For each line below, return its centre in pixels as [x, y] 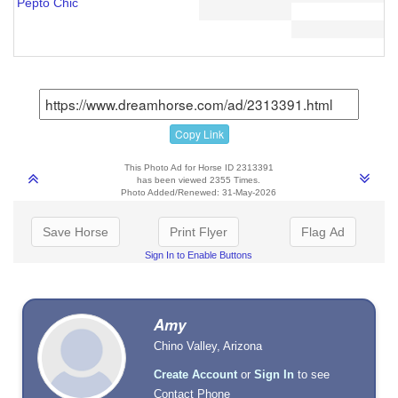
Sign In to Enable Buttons [199, 255]
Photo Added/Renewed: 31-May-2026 [199, 192]
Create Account [196, 374]
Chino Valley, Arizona [208, 346]
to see [312, 374]
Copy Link [199, 133]
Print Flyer [199, 231]
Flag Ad [322, 231]
